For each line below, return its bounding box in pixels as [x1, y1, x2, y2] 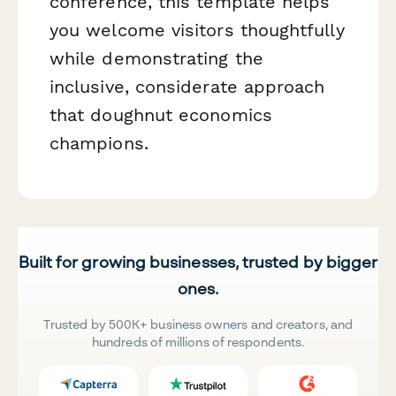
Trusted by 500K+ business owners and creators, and [43, 316, 353, 331]
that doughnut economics [49, 103, 272, 126]
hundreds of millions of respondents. [92, 333, 304, 349]
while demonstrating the [49, 47, 263, 69]
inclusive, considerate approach [49, 75, 325, 97]
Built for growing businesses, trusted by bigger [18, 251, 378, 271]
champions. [49, 132, 148, 154]
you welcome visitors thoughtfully [49, 19, 345, 41]
